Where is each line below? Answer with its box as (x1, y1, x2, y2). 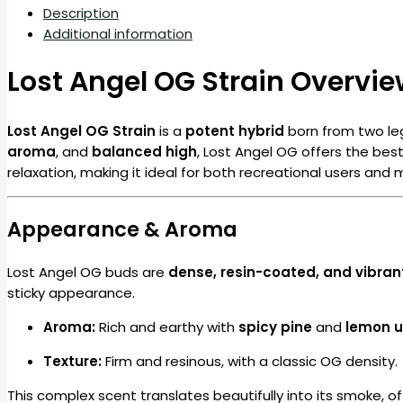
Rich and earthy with (95, 318, 238, 337)
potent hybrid (185, 121, 284, 140)
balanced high (92, 141, 197, 161)
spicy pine (238, 318, 312, 337)
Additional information (43, 23, 193, 43)
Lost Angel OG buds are (7, 263, 168, 282)
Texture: (43, 352, 102, 372)
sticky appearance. (7, 283, 135, 303)
